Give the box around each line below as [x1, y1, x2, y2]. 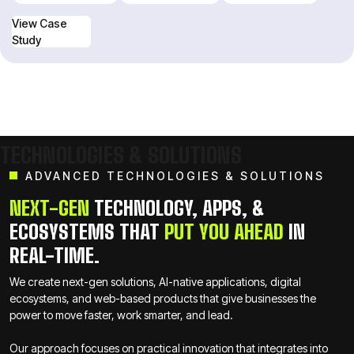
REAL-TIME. [9, 243, 100, 267]
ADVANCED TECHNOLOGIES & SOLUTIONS [25, 169, 325, 183]
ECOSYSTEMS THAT [9, 220, 160, 243]
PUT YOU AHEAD [160, 220, 284, 243]
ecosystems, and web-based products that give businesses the [9, 292, 316, 305]
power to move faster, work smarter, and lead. [9, 308, 233, 322]
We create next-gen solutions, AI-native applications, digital [9, 275, 301, 288]
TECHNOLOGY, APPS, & [89, 196, 265, 220]
